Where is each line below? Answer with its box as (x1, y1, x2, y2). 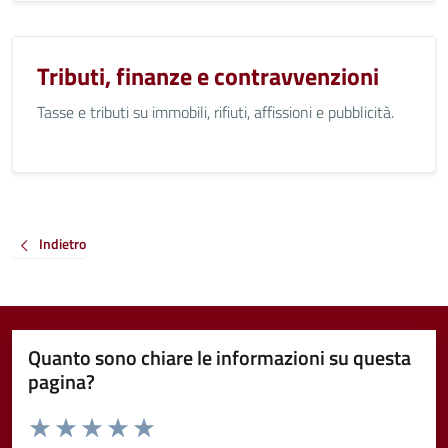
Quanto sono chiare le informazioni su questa (28, 341, 411, 373)
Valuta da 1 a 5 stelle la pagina (27, 410, 203, 432)
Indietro (39, 233, 86, 255)
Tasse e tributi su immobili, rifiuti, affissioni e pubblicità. (37, 100, 394, 124)
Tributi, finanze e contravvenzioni (37, 58, 379, 94)
